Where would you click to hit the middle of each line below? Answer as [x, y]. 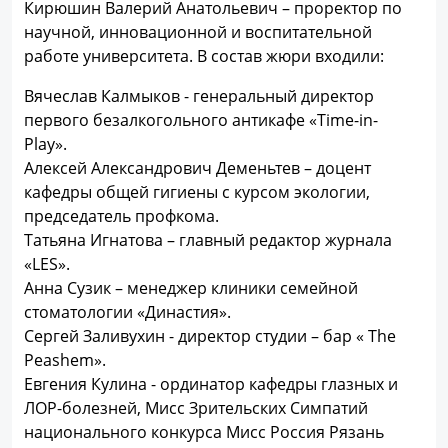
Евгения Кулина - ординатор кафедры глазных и [211, 384]
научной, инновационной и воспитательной [198, 32]
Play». [47, 144]
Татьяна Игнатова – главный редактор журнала [208, 240]
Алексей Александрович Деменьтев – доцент [197, 168]
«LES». [47, 264]
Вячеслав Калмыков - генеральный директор [199, 96]
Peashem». [67, 360]
